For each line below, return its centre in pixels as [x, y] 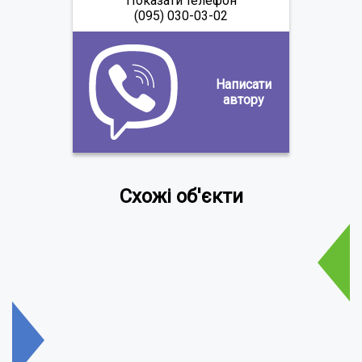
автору [244, 99]
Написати [244, 84]
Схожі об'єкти [181, 196]
